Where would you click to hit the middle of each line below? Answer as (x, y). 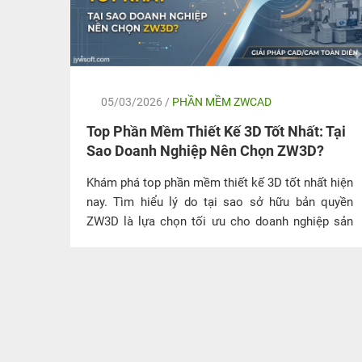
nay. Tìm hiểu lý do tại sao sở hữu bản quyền (220, 202)
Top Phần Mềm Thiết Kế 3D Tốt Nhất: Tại (216, 131)
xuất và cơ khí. (125, 240)
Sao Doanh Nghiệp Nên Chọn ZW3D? (205, 150)
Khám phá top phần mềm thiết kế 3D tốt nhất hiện (220, 182)
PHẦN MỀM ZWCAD (222, 101)
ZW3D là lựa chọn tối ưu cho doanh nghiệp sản (220, 221)
